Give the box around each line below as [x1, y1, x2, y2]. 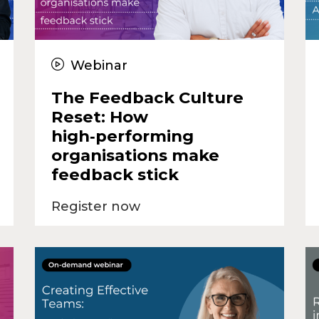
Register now [51, 198, 140, 214]
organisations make [51, 145, 219, 165]
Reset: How [51, 106, 148, 127]
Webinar [67, 57, 127, 73]
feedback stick [51, 164, 179, 184]
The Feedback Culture [51, 87, 244, 108]
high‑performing [51, 125, 194, 146]
